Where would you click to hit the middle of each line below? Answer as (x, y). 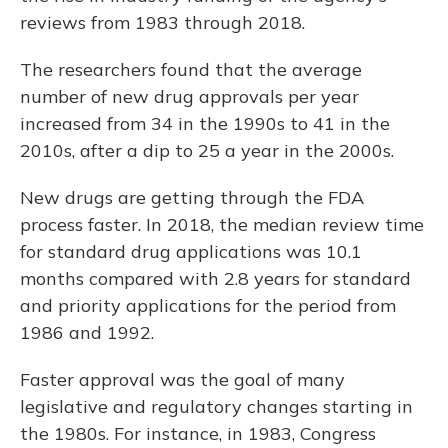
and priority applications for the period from (208, 306)
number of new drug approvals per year (189, 97)
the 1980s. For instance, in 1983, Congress (198, 434)
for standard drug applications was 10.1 (191, 252)
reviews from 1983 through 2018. (162, 23)
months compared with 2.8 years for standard (215, 279)
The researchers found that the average (191, 70)
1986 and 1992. (87, 333)
